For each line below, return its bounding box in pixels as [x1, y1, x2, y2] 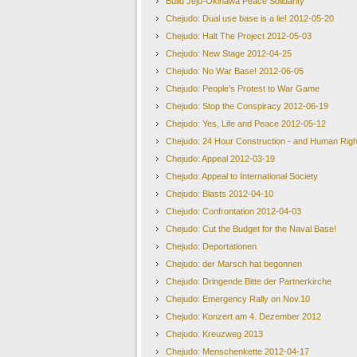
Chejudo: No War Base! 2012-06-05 [166, 66, 304, 76]
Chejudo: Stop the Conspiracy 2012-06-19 [166, 101, 328, 111]
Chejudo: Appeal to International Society [166, 171, 318, 181]
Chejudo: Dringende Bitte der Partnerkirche [166, 277, 331, 286]
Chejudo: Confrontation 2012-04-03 [166, 206, 301, 216]
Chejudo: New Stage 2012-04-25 [166, 49, 292, 58]
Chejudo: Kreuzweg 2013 [166, 329, 263, 339]
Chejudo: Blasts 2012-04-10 [166, 189, 273, 198]
